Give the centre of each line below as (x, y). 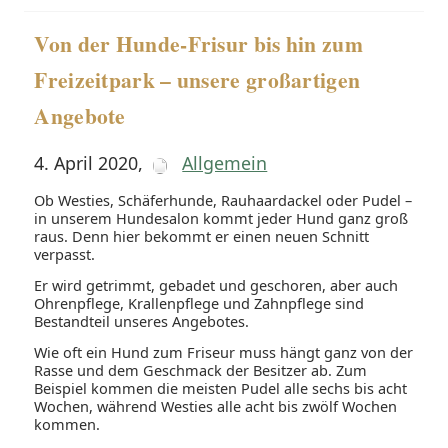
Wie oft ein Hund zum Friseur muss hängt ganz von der (224, 352)
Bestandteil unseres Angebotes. (142, 321)
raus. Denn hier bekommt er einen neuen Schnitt (202, 236)
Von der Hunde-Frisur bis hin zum (198, 44)
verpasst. (65, 254)
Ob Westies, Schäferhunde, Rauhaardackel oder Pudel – (223, 200)
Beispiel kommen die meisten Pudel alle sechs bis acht (221, 388)
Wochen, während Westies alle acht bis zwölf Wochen (216, 406)
